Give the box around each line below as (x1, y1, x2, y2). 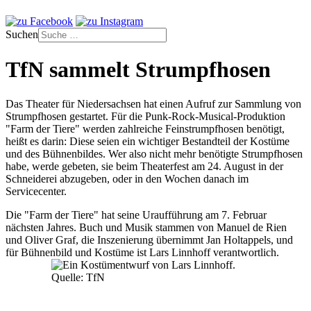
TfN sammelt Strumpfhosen (6, 57, 271, 83)
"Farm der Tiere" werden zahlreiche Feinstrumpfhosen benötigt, (6, 122, 285, 135)
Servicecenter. (6, 185, 67, 197)
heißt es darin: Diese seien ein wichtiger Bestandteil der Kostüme (6, 135, 289, 147)
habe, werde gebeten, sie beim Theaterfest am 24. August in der (6, 160, 283, 172)
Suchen (6, 28, 38, 40)
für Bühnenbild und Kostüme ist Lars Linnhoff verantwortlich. (6, 246, 282, 258)
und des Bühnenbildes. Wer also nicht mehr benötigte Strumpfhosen (6, 147, 303, 160)
